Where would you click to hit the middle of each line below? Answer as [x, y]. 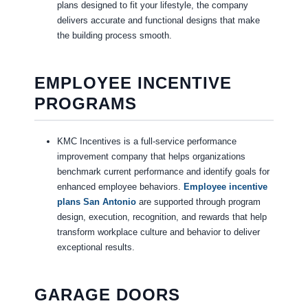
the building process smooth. [114, 36]
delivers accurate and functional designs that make [158, 21]
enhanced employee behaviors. [120, 187]
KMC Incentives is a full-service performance [146, 142]
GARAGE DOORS [107, 295]
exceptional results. [96, 247]
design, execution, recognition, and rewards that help [162, 217]
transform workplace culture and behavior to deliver [158, 232]
